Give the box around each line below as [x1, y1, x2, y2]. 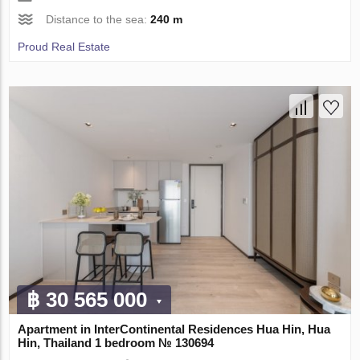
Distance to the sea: [46, 13, 151, 27]
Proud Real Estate [18, 40, 111, 54]
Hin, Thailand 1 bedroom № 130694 [18, 336, 215, 350]
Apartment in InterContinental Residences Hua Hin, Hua [18, 322, 331, 337]
